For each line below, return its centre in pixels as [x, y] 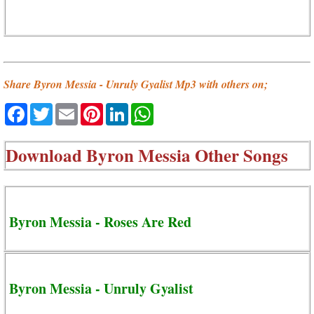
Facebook [57, 109]
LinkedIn [154, 109]
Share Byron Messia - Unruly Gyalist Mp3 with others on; [136, 84]
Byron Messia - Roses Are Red [100, 221]
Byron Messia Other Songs [187, 155]
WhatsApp [185, 109]
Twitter [73, 109]
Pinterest [130, 109]
